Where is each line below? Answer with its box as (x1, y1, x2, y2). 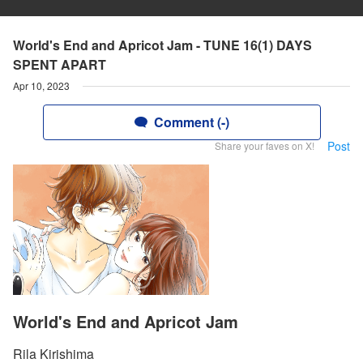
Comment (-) (153, 113, 229, 131)
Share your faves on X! (215, 139, 314, 152)
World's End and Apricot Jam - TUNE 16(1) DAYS (13, 36, 312, 54)
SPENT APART (13, 55, 106, 74)
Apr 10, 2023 (13, 79, 70, 92)
